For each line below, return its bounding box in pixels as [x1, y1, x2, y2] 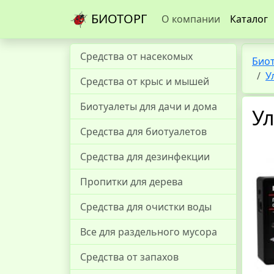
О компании [161, 12, 220, 26]
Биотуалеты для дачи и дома [80, 100, 217, 113]
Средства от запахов [80, 250, 179, 264]
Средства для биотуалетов [80, 125, 207, 138]
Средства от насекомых [80, 50, 193, 63]
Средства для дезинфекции [80, 150, 210, 163]
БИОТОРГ [88, 10, 147, 27]
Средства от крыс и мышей [80, 75, 209, 88]
